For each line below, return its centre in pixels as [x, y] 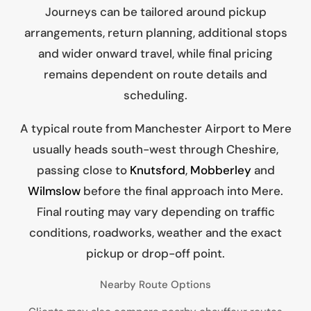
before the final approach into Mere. [182, 191]
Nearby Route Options [155, 285]
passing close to [83, 170]
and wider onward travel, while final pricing [155, 54]
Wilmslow [54, 191]
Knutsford [157, 170]
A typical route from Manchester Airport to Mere [155, 129]
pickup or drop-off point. [155, 254]
